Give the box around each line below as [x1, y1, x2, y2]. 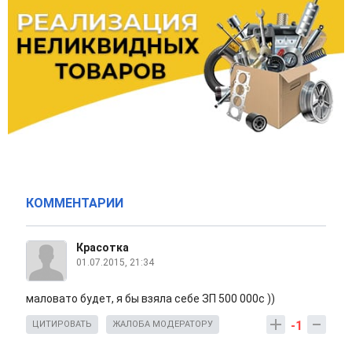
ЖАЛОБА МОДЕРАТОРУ [112, 318, 213, 329]
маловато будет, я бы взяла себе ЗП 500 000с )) [26, 291, 275, 305]
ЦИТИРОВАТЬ [32, 318, 92, 329]
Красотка [76, 240, 129, 254]
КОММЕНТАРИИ [26, 195, 123, 211]
